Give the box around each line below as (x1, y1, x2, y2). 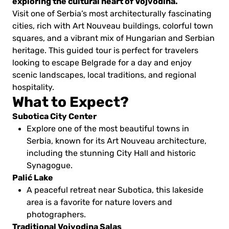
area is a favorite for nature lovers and (27, 197, 172, 207)
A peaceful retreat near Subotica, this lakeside (27, 185, 203, 195)
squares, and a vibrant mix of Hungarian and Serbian (12, 33, 215, 43)
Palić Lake (12, 172, 53, 182)
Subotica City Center (12, 111, 97, 121)
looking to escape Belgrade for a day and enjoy (12, 58, 192, 67)
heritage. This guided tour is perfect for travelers (12, 45, 198, 55)
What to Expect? (12, 93, 129, 110)
